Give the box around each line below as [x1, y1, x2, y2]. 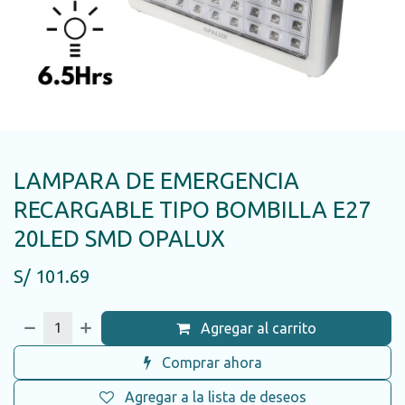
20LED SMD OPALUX [14, 225, 225, 251]
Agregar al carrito [197, 320, 317, 336]
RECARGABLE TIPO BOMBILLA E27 [14, 196, 371, 222]
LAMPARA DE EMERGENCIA [14, 167, 299, 193]
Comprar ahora [157, 354, 262, 371]
